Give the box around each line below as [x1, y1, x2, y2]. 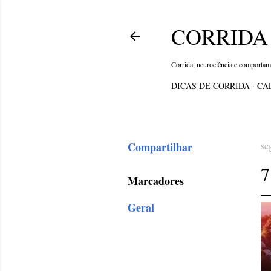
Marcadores [128, 173, 184, 189]
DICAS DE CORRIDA [171, 80, 250, 91]
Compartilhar [128, 139, 192, 155]
